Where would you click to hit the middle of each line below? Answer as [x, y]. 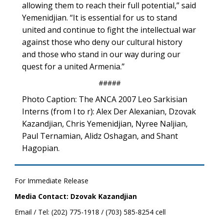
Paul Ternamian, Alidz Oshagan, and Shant [100, 136]
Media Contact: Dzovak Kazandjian [76, 196]
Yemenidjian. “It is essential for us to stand [99, 18]
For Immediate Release [52, 181]
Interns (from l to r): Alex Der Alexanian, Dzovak [109, 111]
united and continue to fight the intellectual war [109, 30]
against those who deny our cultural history [102, 42]
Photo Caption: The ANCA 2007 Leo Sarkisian [105, 99]
